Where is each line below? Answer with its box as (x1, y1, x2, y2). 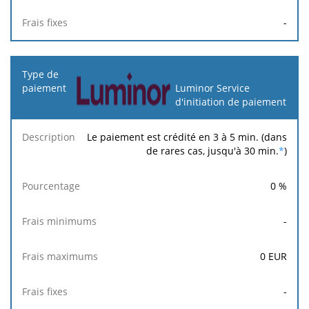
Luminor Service (175, 81, 250, 94)
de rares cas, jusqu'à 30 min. (146, 143, 279, 157)
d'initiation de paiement (175, 94, 286, 108)
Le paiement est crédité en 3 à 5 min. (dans (87, 130, 287, 143)
